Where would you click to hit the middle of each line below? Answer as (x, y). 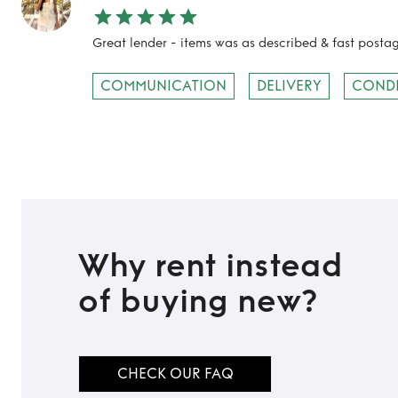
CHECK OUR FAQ (175, 374)
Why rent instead (211, 266)
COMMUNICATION (163, 86)
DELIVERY (289, 86)
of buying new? (198, 302)
